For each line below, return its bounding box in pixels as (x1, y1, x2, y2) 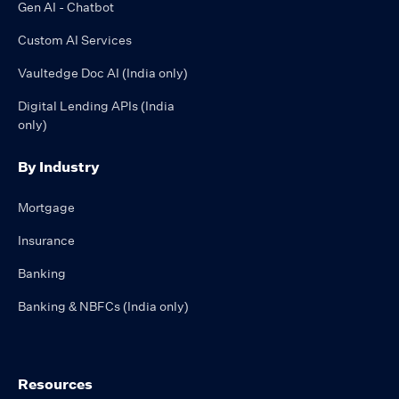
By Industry (18, 157, 100, 175)
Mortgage (18, 199, 75, 216)
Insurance (18, 232, 75, 248)
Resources (18, 374, 93, 393)
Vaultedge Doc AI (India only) (18, 64, 188, 81)
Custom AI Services (18, 31, 132, 48)
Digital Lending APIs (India (18, 97, 175, 114)
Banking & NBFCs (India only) (18, 297, 189, 314)
